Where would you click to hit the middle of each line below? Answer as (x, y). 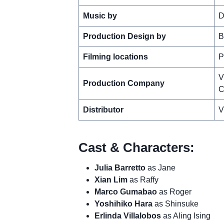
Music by (100, 15)
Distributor (103, 109)
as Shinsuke (175, 203)
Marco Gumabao (125, 191)
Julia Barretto (120, 167)
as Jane (160, 167)
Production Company (123, 83)
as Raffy (143, 179)
